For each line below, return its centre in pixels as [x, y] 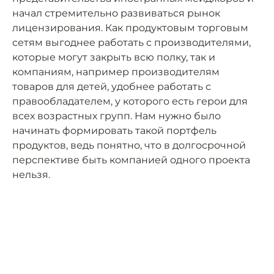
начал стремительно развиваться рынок [116, 13]
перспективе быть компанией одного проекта [131, 160]
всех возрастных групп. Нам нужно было [117, 116]
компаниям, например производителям [116, 72]
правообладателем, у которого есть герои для [130, 101]
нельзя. [31, 175]
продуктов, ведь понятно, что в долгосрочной [129, 145]
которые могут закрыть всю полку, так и [114, 57]
